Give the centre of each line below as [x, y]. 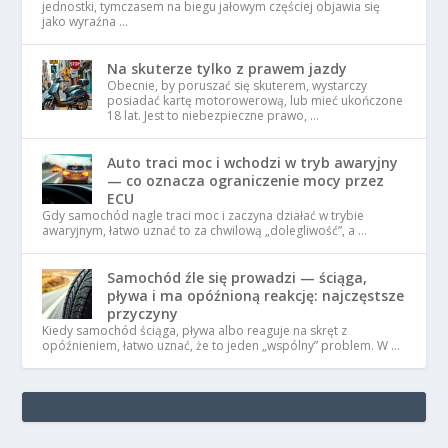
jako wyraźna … [85, 21]
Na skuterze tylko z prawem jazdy [227, 68]
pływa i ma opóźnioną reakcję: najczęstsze [256, 295]
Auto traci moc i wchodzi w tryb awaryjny [253, 162]
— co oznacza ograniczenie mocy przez [246, 180]
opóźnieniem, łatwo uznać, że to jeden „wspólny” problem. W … [221, 345]
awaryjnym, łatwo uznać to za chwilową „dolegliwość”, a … [205, 230]
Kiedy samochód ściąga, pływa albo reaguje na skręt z [195, 330]
